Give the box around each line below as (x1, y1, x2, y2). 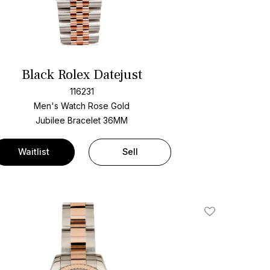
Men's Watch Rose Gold (34, 101, 130, 111)
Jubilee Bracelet (36, 115, 104, 126)
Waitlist (17, 146, 49, 157)
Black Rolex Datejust (21, 65, 142, 84)
